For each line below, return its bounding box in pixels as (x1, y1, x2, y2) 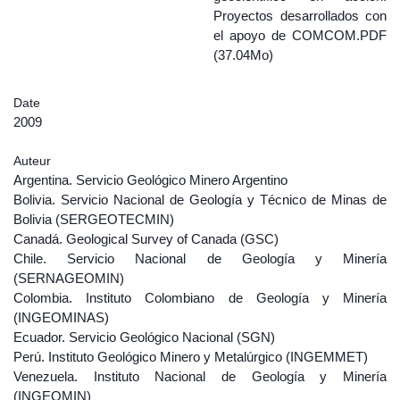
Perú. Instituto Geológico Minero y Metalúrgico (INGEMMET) (13, 349, 368, 364)
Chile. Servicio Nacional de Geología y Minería (13, 251, 387, 266)
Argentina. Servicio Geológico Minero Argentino (13, 172, 287, 187)
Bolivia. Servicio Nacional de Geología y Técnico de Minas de (13, 192, 387, 207)
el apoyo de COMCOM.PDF (213, 28, 387, 43)
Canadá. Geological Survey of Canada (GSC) (13, 231, 279, 246)
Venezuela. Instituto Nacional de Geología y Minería (13, 369, 387, 384)
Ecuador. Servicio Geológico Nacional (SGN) (13, 329, 275, 345)
